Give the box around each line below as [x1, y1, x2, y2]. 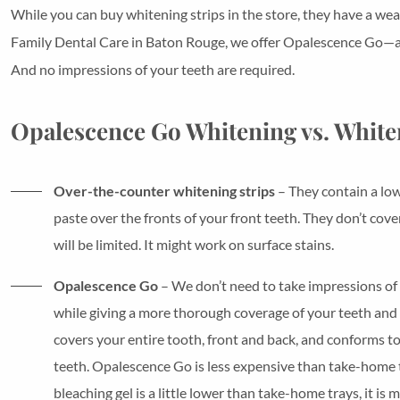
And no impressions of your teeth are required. [11, 60, 295, 78]
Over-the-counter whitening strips [54, 181, 275, 199]
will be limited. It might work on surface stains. [54, 235, 334, 253]
